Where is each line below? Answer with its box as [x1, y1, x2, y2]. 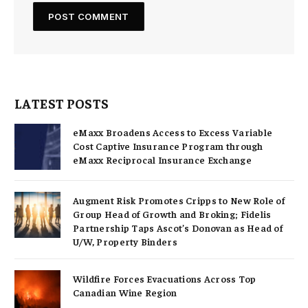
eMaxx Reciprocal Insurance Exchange [73, 153, 252, 166]
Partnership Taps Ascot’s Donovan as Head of [73, 221, 283, 234]
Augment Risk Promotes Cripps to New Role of [73, 193, 285, 206]
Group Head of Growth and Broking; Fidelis [73, 207, 272, 220]
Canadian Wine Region [73, 285, 177, 298]
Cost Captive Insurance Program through [73, 139, 263, 152]
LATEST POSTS [14, 94, 109, 111]
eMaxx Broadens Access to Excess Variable [73, 125, 273, 138]
